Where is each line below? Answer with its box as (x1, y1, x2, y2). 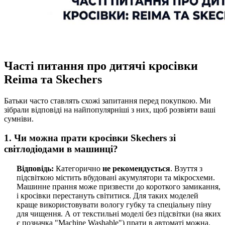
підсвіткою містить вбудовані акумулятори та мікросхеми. (17, 173, 215, 182)
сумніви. (4, 114, 34, 123)
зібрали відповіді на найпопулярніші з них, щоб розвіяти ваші (4, 105, 215, 114)
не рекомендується (102, 164, 170, 173)
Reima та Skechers (4, 72, 102, 86)
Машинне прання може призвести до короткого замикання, (17, 182, 220, 191)
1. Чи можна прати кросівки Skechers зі (4, 133, 176, 144)
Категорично (54, 164, 102, 173)
